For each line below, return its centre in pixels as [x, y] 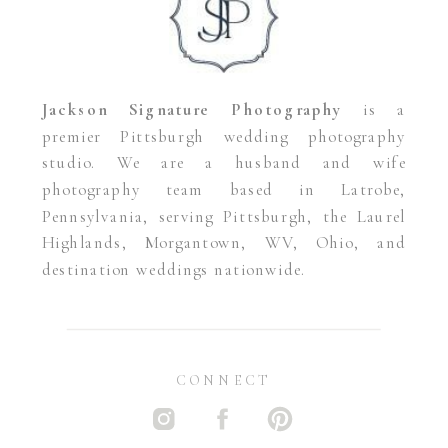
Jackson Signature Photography [192, 109]
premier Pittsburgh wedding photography [224, 135]
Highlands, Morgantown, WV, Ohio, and [224, 242]
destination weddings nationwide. [174, 268]
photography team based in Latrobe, [224, 189]
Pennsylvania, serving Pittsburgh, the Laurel [224, 215]
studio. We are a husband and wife [224, 162]
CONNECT [224, 381]
